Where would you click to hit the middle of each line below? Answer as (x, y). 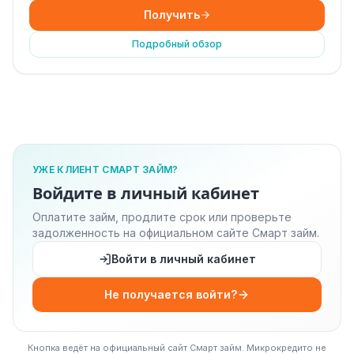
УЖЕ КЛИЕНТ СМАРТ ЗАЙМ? (105, 169)
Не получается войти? (171, 294)
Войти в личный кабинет (183, 258)
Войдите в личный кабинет (146, 193)
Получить (171, 14)
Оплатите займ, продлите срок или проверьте (162, 217)
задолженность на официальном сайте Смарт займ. (176, 232)
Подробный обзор (177, 43)
